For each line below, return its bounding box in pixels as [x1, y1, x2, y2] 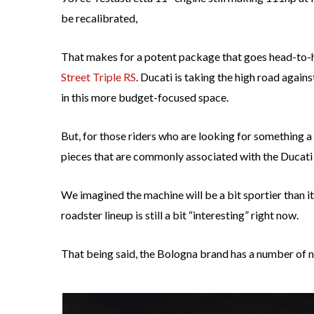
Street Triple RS [61, 70, 136, 84]
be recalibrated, [61, 11, 137, 25]
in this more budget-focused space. [61, 90, 228, 104]
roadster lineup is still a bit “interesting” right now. [61, 208, 299, 222]
